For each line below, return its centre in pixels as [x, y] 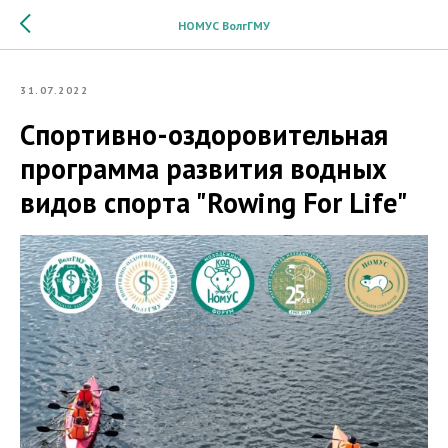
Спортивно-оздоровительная [204, 134]
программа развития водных [203, 168]
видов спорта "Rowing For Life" [214, 202]
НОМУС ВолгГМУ [224, 25]
